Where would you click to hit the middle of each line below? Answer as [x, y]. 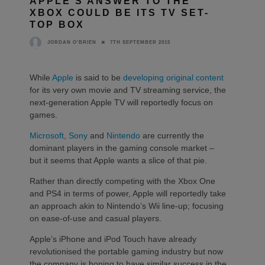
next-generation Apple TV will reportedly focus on [121, 102]
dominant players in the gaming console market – [122, 148]
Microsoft [47, 135]
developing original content [173, 77]
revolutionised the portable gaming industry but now [126, 251]
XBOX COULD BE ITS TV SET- [119, 12]
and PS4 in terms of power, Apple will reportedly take [128, 193]
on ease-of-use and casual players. [96, 218]
